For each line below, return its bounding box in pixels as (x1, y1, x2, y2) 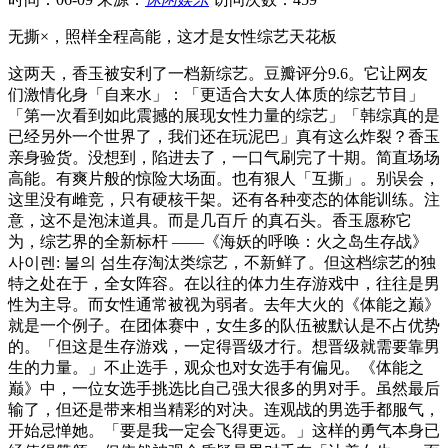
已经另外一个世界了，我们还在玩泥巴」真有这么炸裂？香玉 (8, 127, 440, 145)
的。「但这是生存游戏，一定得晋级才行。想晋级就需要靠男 (8, 337, 440, 355)
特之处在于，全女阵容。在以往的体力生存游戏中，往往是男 (8, 274, 440, 292)
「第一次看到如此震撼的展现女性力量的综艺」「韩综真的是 (8, 106, 440, 124)
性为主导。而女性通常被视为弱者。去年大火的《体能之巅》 (8, 295, 440, 313)
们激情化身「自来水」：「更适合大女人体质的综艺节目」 (8, 85, 424, 103)
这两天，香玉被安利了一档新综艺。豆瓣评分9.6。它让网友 (8, 64, 428, 82)
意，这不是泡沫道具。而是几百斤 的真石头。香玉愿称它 (8, 211, 412, 229)
